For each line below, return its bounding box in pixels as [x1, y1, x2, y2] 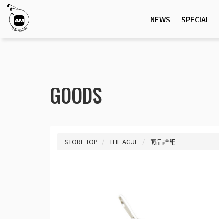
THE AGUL [109, 137, 138, 146]
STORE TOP [65, 137, 98, 146]
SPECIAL [181, 14, 210, 24]
